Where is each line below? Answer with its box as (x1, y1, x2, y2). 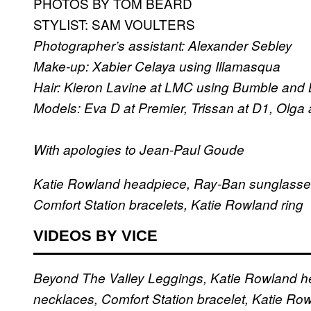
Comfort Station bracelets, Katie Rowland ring (33, 195, 303, 214)
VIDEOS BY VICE (33, 226, 158, 244)
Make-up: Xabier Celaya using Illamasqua (33, 57, 280, 76)
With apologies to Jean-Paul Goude (33, 140, 244, 159)
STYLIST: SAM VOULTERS (33, 15, 195, 34)
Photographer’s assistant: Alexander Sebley (33, 36, 292, 55)
